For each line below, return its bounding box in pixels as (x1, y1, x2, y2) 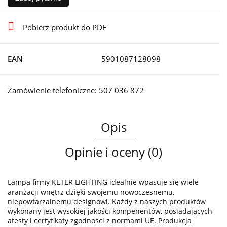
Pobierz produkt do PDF (23, 22, 106, 33)
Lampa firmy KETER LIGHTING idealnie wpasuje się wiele (8, 177, 199, 187)
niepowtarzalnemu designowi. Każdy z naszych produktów (8, 197, 206, 207)
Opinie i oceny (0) (65, 143, 162, 161)
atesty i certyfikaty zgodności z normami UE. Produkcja (8, 216, 192, 226)
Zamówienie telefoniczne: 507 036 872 (8, 85, 144, 96)
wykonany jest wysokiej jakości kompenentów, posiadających (8, 206, 212, 216)
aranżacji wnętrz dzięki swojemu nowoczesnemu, (8, 187, 174, 197)
